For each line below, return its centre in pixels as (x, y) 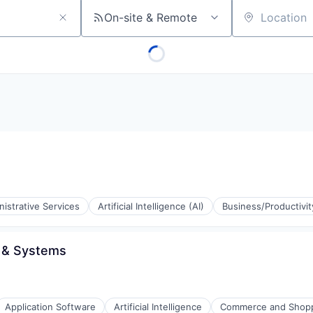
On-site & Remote (151, 18)
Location (254, 23)
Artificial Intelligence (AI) (151, 206)
